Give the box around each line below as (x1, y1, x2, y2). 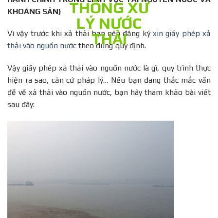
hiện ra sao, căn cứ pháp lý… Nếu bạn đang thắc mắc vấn (7, 75, 211, 85)
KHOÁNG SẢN (7, 6, 58, 16)
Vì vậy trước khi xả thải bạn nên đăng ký (7, 29, 153, 38)
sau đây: (7, 100, 35, 109)
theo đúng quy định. (76, 41, 146, 51)
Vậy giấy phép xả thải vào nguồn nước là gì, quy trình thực (7, 63, 211, 73)
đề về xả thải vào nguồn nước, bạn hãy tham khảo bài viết (7, 88, 211, 97)
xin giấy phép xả (153, 29, 211, 38)
